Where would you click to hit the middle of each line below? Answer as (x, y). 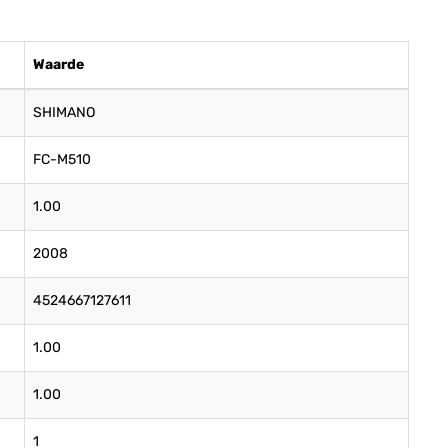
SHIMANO (64, 112)
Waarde (58, 64)
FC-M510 (62, 159)
